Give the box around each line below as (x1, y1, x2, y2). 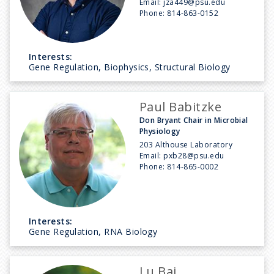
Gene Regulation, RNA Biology (29, 225, 158, 237)
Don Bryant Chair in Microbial (139, 114, 248, 125)
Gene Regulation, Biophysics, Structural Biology (29, 61, 231, 73)
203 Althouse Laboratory (139, 139, 233, 150)
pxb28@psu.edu (163, 150, 224, 161)
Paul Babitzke (139, 98, 222, 115)
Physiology (139, 125, 180, 136)
